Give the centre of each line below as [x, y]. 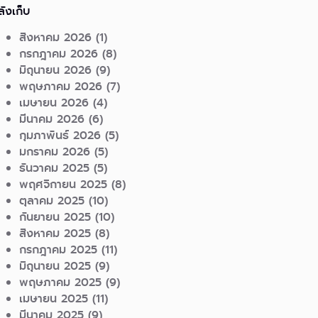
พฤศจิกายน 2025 [64, 185]
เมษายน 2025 [54, 299]
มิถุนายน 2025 [55, 266]
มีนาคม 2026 [52, 119]
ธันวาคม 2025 [55, 168]
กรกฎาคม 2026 [59, 54]
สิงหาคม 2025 [55, 234]
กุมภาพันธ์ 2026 [60, 136]
